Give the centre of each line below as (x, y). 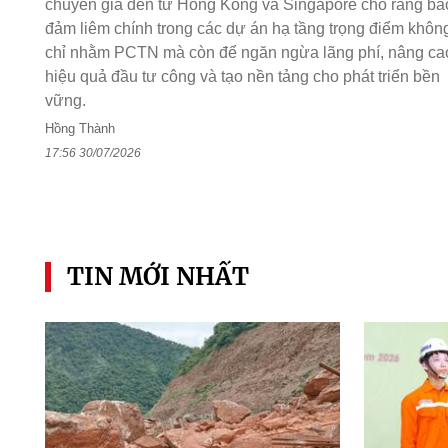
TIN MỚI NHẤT (157, 277)
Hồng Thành (79, 128)
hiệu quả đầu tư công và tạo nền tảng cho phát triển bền (242, 76)
